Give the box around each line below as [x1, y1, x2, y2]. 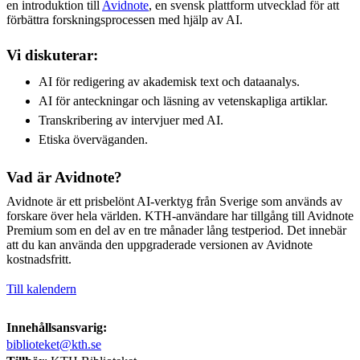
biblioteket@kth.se [6, 337, 101, 351]
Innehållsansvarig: [6, 320, 107, 334]
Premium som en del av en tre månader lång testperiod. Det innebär [6, 223, 346, 237]
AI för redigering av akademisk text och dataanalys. [39, 74, 300, 88]
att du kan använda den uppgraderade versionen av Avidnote [6, 237, 313, 252]
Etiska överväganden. [39, 132, 148, 146]
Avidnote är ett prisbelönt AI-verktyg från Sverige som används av [6, 194, 342, 208]
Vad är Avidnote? [6, 168, 122, 186]
